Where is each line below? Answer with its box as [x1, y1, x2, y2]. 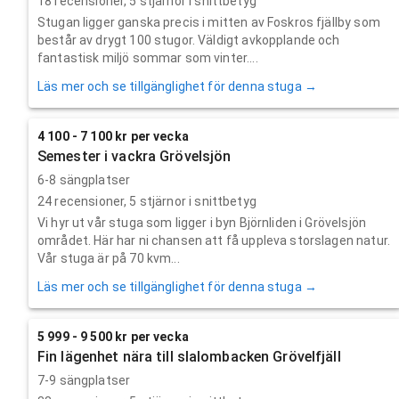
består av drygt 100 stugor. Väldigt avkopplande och [37, 32, 340, 47]
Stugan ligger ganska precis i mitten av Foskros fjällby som [37, 14, 380, 29]
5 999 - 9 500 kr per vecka [37, 329, 189, 344]
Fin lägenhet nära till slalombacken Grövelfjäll [37, 347, 341, 365]
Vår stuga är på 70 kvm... [37, 250, 180, 265]
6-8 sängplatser [37, 172, 131, 187]
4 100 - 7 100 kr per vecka [37, 128, 189, 143]
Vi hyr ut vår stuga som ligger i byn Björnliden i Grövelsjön [37, 215, 366, 230]
